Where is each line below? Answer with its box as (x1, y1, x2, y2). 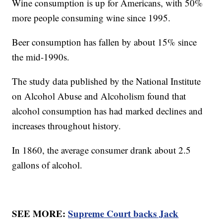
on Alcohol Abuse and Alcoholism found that (12, 90, 186, 103)
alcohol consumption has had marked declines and (12, 105, 203, 117)
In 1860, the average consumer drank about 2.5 (12, 144, 191, 157)
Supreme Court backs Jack (68, 207, 179, 221)
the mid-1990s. (12, 51, 70, 63)
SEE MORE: (12, 207, 68, 221)
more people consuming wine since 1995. (12, 11, 171, 24)
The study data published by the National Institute (12, 75, 201, 88)
